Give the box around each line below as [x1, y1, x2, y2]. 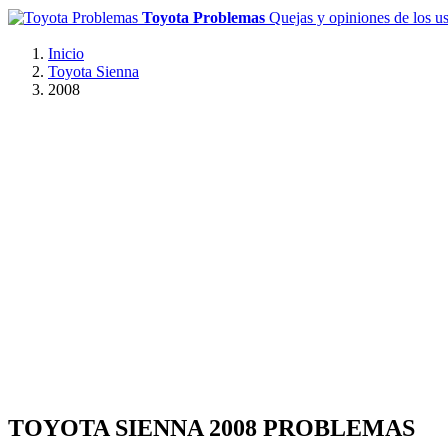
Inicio [48, 45, 84, 62]
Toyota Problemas [142, 9, 265, 26]
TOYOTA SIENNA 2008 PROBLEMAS [8, 414, 415, 441]
